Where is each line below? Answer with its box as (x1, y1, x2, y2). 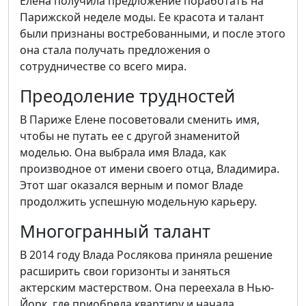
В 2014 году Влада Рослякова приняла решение (20, 247, 273, 262)
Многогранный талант (20, 219, 210, 242)
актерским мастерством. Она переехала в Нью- (20, 280, 274, 295)
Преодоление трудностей (20, 84, 235, 107)
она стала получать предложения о (20, 42, 210, 57)
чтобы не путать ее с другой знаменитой (20, 128, 240, 143)
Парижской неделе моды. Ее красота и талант (20, 10, 264, 25)
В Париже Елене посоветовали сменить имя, (20, 112, 260, 127)
